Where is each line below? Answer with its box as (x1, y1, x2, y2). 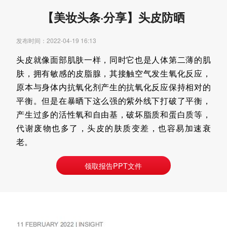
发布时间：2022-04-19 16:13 (16, 36, 97, 45)
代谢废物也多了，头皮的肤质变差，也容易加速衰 (16, 124, 211, 133)
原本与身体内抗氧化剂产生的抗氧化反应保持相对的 (16, 83, 211, 92)
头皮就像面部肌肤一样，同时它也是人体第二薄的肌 (16, 55, 211, 64)
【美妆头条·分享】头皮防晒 (42, 8, 185, 25)
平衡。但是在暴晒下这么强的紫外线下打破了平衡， (16, 96, 211, 105)
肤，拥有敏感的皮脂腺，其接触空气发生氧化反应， (16, 69, 211, 78)
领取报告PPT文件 (85, 160, 142, 171)
